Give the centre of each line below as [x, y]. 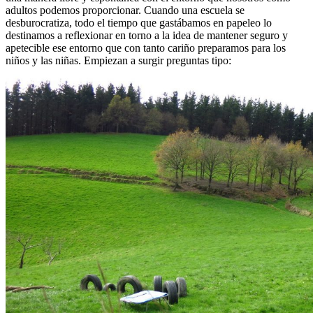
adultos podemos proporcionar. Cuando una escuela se [125, 10]
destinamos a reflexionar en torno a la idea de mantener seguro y [147, 35]
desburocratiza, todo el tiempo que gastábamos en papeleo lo [139, 22]
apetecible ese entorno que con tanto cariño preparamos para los [146, 48]
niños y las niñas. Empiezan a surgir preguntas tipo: [118, 60]
